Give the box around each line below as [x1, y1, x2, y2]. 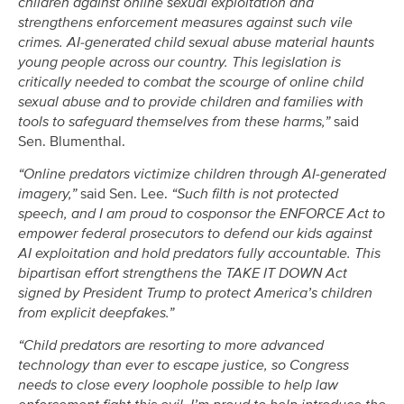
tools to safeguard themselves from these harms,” [18, 112, 330, 131]
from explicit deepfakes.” [18, 304, 174, 323]
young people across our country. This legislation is [18, 52, 341, 71]
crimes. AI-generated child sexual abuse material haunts [18, 32, 374, 51]
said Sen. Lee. [77, 185, 171, 204]
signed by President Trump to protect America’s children [18, 284, 372, 303]
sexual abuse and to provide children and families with [18, 92, 363, 111]
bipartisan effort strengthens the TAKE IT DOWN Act [18, 264, 347, 283]
